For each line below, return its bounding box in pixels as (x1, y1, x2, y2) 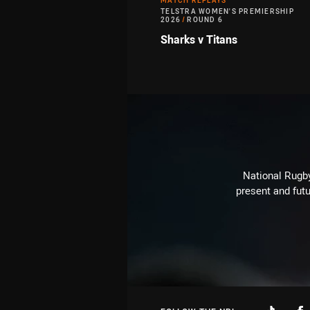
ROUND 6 (187, 15, 223, 25)
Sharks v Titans (161, 32, 237, 48)
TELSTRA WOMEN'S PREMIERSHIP (161, 7, 294, 17)
